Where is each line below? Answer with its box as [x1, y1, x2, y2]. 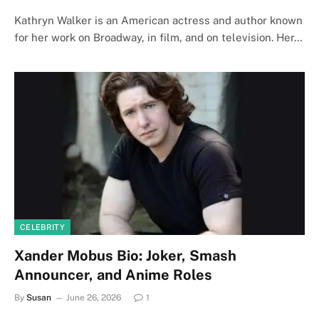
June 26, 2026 [66, 293, 121, 303]
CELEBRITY [20, 223, 65, 231]
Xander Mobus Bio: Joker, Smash [14, 247, 236, 264]
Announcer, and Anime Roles [14, 266, 212, 283]
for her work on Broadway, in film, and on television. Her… [14, 31, 303, 43]
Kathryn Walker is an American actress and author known [14, 14, 303, 26]
